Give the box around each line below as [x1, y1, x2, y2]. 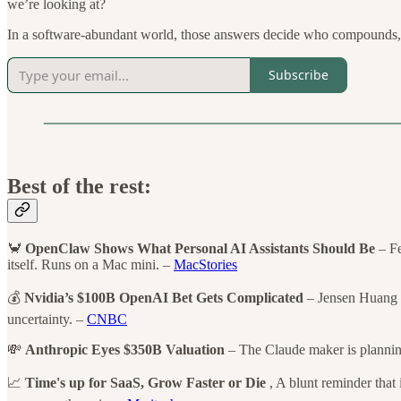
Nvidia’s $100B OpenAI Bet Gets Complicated [24, 289, 303, 305]
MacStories [174, 256, 237, 272]
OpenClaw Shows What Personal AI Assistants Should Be [25, 240, 375, 256]
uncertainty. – [7, 311, 87, 327]
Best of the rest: [7, 174, 151, 198]
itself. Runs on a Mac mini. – [7, 256, 174, 272]
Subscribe [269, 66, 328, 84]
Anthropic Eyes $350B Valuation [25, 341, 225, 357]
